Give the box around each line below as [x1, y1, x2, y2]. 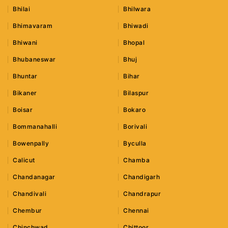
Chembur [13, 207, 42, 215]
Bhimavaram [13, 22, 52, 30]
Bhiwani [13, 39, 38, 47]
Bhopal [123, 39, 145, 47]
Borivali [123, 123, 148, 131]
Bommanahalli [13, 123, 57, 131]
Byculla [123, 139, 147, 148]
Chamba [123, 156, 150, 164]
